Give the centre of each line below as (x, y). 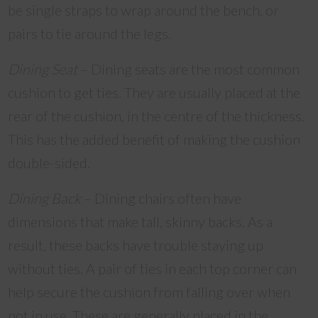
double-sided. (49, 162)
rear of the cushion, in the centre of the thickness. (157, 115)
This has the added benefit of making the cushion (154, 139)
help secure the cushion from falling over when (149, 291)
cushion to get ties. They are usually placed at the (154, 92)
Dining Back (45, 198)
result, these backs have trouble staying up (136, 245)
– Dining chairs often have (161, 198)
